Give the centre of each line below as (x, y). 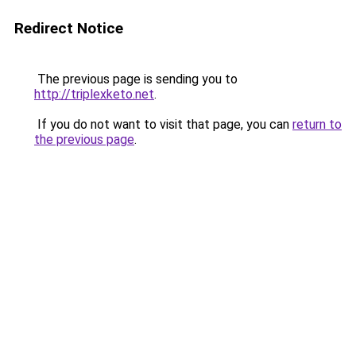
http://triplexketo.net (94, 94)
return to (317, 124)
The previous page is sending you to (136, 79)
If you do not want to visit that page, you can (163, 124)
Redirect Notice (69, 28)
